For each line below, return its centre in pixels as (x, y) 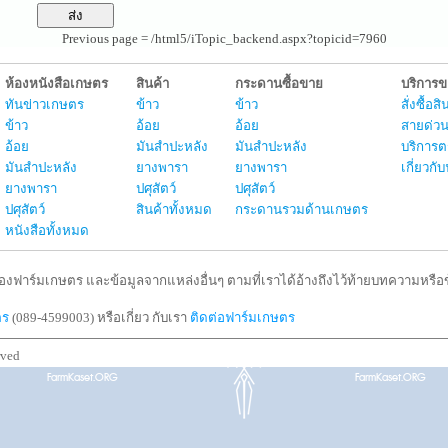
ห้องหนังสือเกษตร (56, 83)
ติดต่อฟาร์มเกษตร (242, 317)
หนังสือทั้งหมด (47, 230)
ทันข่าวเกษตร (44, 104)
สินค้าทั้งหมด (174, 209)
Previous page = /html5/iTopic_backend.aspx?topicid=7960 (224, 38)
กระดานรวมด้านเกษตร (301, 209)
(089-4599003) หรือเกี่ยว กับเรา (99, 317)
